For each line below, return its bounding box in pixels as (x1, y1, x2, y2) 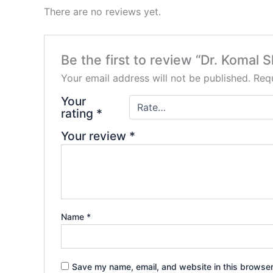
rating (60, 106, 96, 121)
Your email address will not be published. (60, 72, 250, 85)
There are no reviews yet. (44, 5, 161, 18)
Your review (60, 129, 129, 144)
